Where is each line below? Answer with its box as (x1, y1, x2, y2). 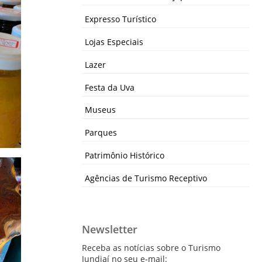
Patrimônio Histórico (85, 149, 164, 161)
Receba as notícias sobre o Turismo (82, 242, 220, 253)
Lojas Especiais (85, 36, 143, 47)
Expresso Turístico (85, 13, 156, 25)
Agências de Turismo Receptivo (85, 172, 207, 184)
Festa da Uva (85, 81, 135, 93)
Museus (85, 104, 116, 116)
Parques (85, 127, 117, 139)
